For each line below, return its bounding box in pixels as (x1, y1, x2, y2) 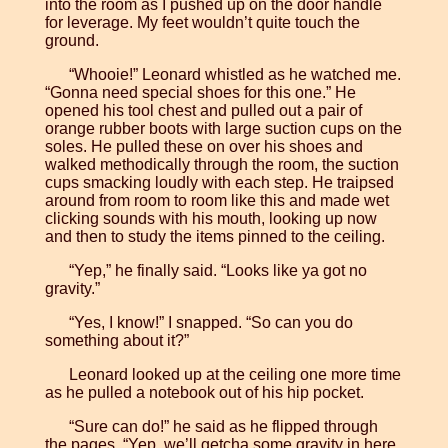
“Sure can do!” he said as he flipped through (68, 418, 378, 436)
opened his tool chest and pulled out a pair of (44, 102, 362, 120)
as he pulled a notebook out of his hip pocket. (44, 384, 364, 402)
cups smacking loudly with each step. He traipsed (44, 174, 394, 192)
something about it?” (44, 332, 189, 350)
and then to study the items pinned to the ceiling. (44, 228, 385, 246)
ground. (44, 32, 99, 50)
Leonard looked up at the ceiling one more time (68, 366, 401, 384)
